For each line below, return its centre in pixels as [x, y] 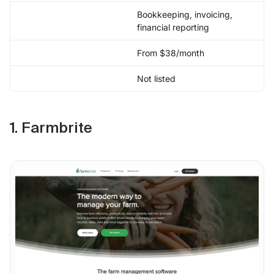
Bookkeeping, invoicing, [185, 15]
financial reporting [173, 28]
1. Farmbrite [51, 129]
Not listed [156, 79]
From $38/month [171, 53]
